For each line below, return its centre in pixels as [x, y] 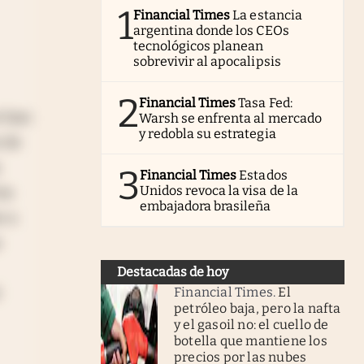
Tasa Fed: [265, 102]
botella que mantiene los [251, 340]
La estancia [267, 15]
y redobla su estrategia [208, 133]
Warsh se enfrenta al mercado [230, 118]
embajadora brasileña [206, 206]
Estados [263, 175]
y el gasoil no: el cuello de [251, 324]
